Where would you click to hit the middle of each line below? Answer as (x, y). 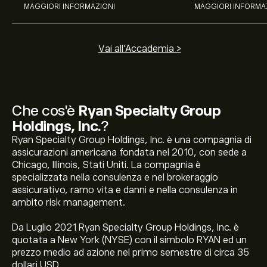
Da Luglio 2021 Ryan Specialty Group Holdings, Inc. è (125, 228)
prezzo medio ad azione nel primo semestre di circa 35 (131, 253)
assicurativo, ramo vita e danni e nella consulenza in (125, 190)
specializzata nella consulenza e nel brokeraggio (115, 178)
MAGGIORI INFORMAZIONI (69, 7)
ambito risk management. (69, 203)
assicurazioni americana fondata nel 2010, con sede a (129, 153)
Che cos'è (45, 111)
